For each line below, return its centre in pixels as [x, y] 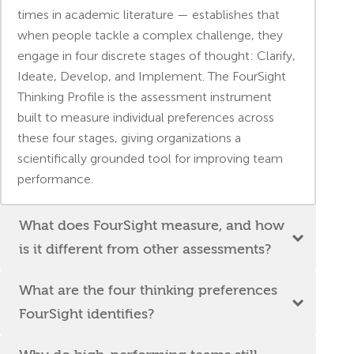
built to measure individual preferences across [146, 117]
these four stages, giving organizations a [129, 137]
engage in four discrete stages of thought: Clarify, [156, 55]
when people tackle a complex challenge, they [150, 35]
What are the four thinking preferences [148, 290]
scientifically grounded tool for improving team [150, 158]
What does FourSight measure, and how [152, 225]
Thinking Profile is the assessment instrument [145, 96]
